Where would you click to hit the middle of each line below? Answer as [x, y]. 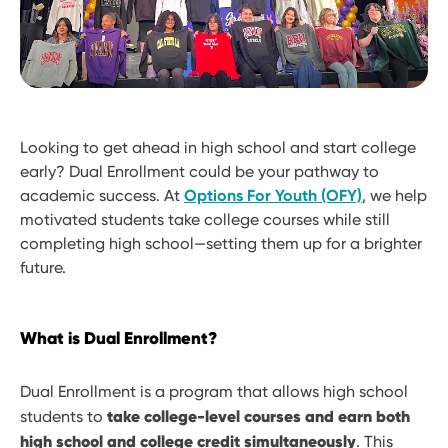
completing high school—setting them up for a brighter [221, 243]
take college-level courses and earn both [258, 415]
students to [63, 416]
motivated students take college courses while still [205, 219]
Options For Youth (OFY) [273, 195]
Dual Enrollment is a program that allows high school [214, 391]
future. [43, 267]
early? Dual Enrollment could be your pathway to [199, 171]
